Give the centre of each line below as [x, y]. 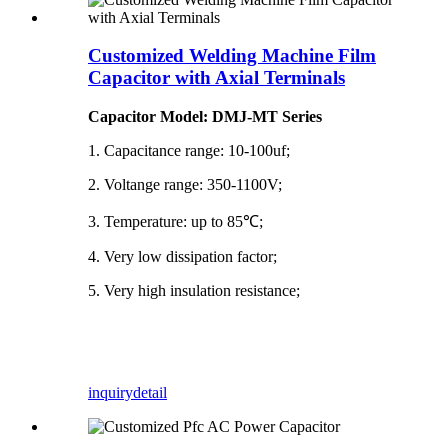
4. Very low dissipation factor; [182, 256]
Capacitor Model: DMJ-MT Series [205, 116]
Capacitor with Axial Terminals [216, 78]
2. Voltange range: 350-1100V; [185, 184]
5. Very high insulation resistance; [194, 290]
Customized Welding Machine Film [232, 56]
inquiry [110, 392]
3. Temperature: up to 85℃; [175, 221]
